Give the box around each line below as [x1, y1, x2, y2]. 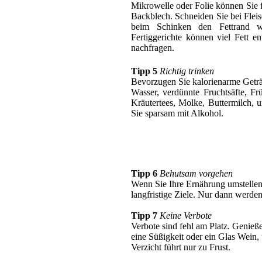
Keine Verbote [160, 210, 212, 220]
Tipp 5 [131, 65, 157, 76]
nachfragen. [131, 42, 174, 53]
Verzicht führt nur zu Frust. [131, 242, 230, 252]
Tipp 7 [131, 210, 157, 220]
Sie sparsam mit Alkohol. [131, 108, 223, 118]
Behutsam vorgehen [160, 168, 233, 178]
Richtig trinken [160, 65, 214, 76]
